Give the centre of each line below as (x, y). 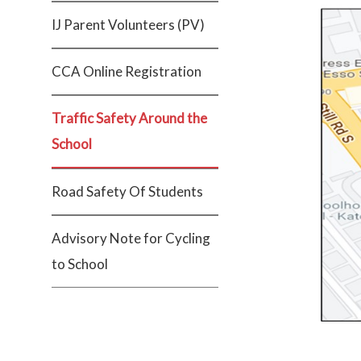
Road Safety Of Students (127, 191)
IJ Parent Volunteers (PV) (128, 25)
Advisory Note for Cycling (131, 238)
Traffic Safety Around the (129, 118)
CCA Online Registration (127, 71)
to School (80, 264)
